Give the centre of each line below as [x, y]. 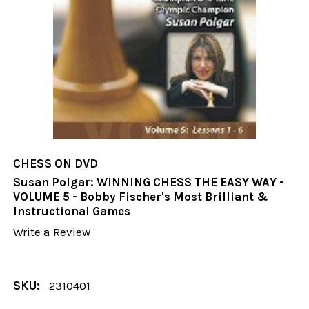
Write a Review [52, 232]
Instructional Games [72, 211]
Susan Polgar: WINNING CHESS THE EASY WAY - [149, 182]
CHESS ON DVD [56, 164]
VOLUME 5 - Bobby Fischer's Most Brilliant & [141, 197]
